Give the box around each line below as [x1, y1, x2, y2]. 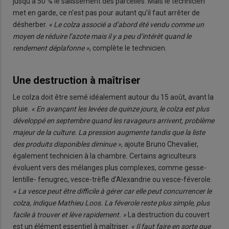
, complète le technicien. [89, 43, 167, 52]
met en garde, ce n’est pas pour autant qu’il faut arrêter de [13, 8, 200, 17]
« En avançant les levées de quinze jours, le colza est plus [31, 105, 209, 113]
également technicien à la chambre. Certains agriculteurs [13, 152, 196, 161]
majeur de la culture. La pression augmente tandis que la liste [13, 128, 205, 137]
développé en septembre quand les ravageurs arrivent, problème [13, 117, 214, 125]
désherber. [13, 20, 49, 29]
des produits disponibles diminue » [13, 140, 121, 149]
